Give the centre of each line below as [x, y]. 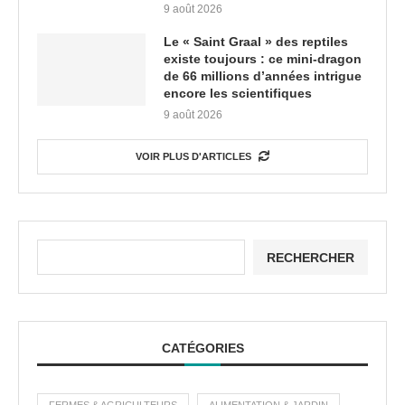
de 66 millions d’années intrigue [263, 76]
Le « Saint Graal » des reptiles [256, 42]
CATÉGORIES [202, 348]
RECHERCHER [311, 257]
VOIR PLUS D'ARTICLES [193, 157]
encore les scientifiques [238, 94]
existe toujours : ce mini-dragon [263, 59]
